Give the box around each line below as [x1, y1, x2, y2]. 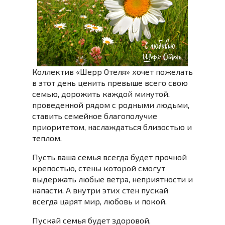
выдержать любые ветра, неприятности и [32, 174, 193, 184]
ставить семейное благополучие [32, 110, 157, 121]
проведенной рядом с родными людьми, [32, 99, 189, 109]
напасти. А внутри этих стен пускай [32, 185, 168, 195]
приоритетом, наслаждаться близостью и [32, 122, 192, 132]
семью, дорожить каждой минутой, [32, 88, 170, 98]
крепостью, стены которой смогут [32, 163, 165, 173]
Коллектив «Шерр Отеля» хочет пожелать [32, 66, 193, 76]
